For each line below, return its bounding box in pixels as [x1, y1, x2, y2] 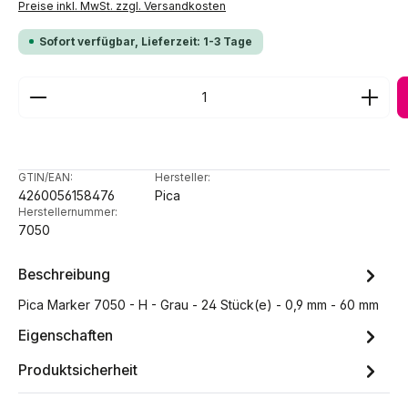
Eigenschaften [18, 327, 113, 345]
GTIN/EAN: [18, 170, 73, 184]
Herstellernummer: [18, 205, 117, 219]
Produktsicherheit [18, 362, 138, 380]
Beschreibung [18, 266, 110, 284]
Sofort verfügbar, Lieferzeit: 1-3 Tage [39, 34, 252, 48]
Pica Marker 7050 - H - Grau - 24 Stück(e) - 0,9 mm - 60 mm [18, 296, 379, 312]
